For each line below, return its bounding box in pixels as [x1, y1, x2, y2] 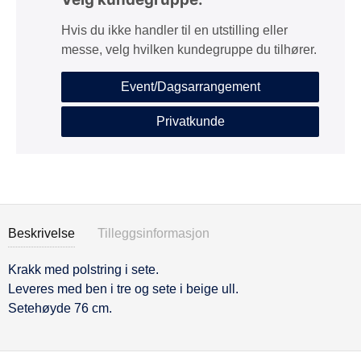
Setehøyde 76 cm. [8, 301, 112, 315]
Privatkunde [156, 114, 225, 128]
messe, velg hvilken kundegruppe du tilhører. [61, 43, 317, 56]
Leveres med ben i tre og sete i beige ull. [8, 282, 239, 296]
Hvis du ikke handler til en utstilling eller [61, 23, 288, 37]
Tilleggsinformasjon [98, 226, 210, 240]
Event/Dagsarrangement [120, 80, 260, 93]
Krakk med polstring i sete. [8, 263, 159, 276]
